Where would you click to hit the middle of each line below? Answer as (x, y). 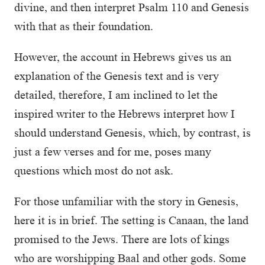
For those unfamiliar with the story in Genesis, (126, 201)
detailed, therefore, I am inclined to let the (116, 95)
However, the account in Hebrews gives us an (123, 57)
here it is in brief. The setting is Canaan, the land (131, 220)
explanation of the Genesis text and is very (117, 76)
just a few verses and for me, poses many (113, 151)
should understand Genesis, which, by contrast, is (132, 132)
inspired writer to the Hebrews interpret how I (125, 114)
